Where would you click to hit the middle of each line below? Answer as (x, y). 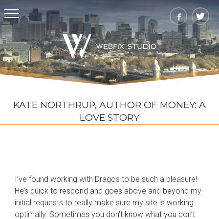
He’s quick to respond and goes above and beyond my (108, 191)
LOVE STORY (109, 117)
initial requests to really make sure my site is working (104, 202)
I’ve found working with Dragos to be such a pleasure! (106, 179)
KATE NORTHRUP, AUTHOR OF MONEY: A (109, 105)
